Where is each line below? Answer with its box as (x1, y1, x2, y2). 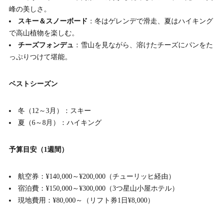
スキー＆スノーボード (18, 17, 88, 25)
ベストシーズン (8, 80, 58, 88)
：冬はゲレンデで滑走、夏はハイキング (88, 17, 214, 25)
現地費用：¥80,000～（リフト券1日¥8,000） (18, 196, 155, 204)
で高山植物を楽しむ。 (8, 29, 79, 37)
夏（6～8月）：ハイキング (18, 118, 102, 126)
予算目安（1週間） (8, 145, 68, 153)
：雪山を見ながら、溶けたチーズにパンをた (74, 41, 214, 49)
